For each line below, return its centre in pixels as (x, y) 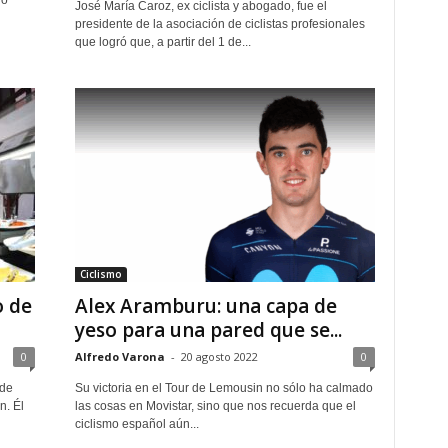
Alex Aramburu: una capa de (205, 306)
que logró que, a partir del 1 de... (162, 42)
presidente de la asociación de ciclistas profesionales (219, 24)
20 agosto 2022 (219, 356)
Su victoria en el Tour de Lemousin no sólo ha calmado (223, 388)
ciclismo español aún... (136, 424)
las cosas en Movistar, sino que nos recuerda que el (215, 406)
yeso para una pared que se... (208, 330)
